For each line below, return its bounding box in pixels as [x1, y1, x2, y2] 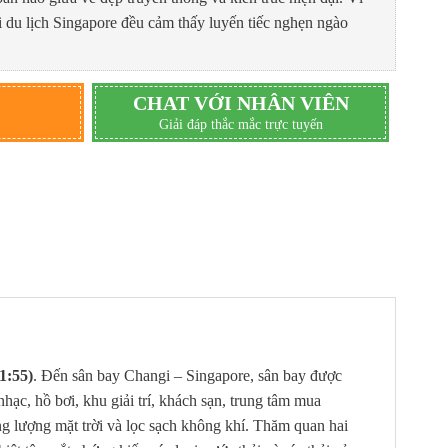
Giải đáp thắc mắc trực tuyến [158, 116, 323, 132]
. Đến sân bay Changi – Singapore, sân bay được [33, 366, 342, 384]
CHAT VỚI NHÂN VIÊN [132, 91, 349, 114]
